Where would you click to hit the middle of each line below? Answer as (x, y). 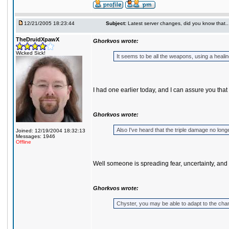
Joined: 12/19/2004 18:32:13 (51, 131)
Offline (24, 142)
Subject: (116, 23)
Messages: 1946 (36, 136)
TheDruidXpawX (38, 39)
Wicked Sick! (31, 53)
